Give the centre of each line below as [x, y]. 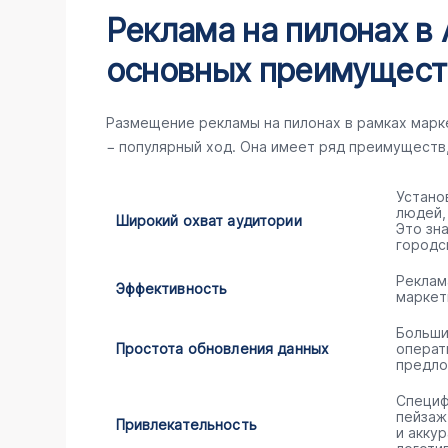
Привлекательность [186, 424]
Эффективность [171, 288]
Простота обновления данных [222, 348]
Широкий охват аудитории [208, 220]
